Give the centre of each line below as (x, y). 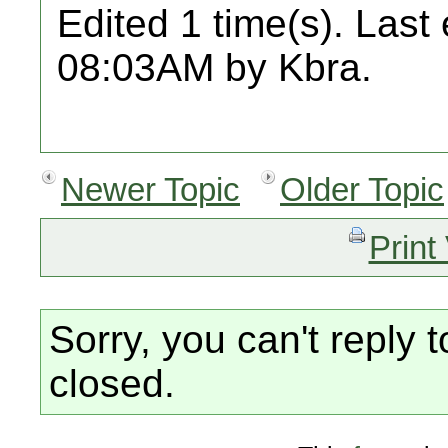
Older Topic (362, 189)
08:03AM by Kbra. (214, 67)
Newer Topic (150, 189)
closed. (112, 383)
